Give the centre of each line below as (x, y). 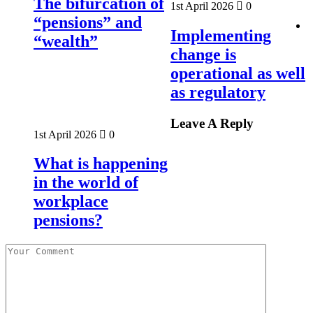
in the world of (86, 183)
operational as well (238, 73)
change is (203, 54)
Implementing (221, 35)
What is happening (101, 164)
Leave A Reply (212, 123)
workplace (71, 202)
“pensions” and (88, 22)
